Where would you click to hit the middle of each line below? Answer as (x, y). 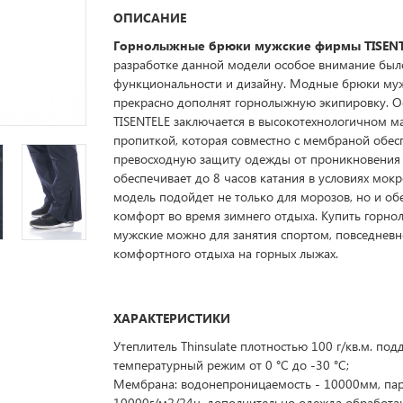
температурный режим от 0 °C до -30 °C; (232, 365)
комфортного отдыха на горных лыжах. (226, 253)
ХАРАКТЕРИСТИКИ (172, 318)
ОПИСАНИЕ (150, 18)
